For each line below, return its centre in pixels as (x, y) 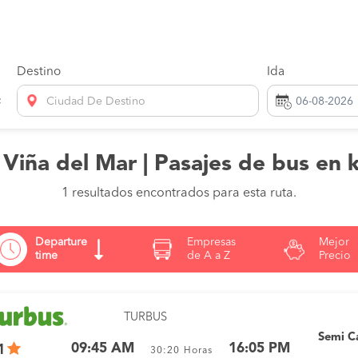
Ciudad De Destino (96, 101)
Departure (62, 242)
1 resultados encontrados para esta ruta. (179, 193)
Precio (334, 256)
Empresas (211, 242)
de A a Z (208, 256)
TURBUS (146, 318)
